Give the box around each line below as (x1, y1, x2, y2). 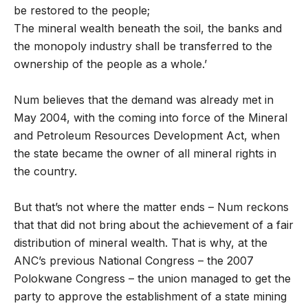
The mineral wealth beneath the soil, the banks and (14, 21, 282, 35)
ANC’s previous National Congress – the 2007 (14, 254, 254, 267)
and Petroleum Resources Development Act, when (14, 129, 280, 142)
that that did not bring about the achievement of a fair (14, 218, 294, 232)
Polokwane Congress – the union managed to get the (14, 272, 291, 285)
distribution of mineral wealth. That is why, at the (14, 236, 267, 250)
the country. (14, 164, 77, 178)
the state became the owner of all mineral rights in (14, 146, 276, 160)
